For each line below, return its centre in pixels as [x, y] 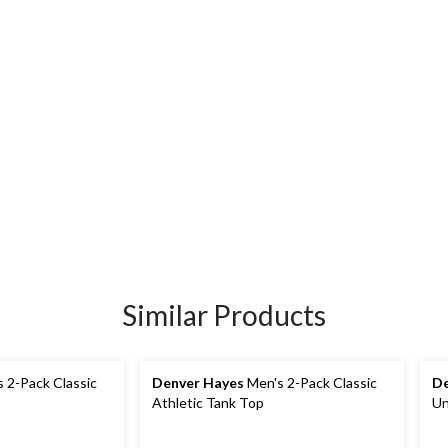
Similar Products [224, 314]
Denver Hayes [198, 382]
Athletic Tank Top [208, 402]
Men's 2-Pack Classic [310, 382]
